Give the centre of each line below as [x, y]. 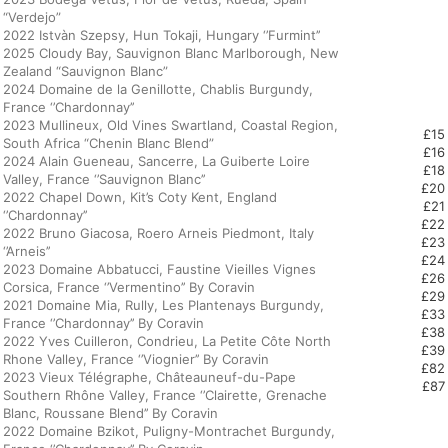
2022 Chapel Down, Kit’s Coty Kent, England [140, 197]
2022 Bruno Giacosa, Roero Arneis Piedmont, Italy [158, 233]
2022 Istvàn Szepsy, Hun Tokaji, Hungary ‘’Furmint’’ [161, 35]
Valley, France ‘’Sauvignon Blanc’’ [104, 179]
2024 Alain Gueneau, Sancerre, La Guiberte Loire [156, 161]
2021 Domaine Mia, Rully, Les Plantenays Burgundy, [163, 305]
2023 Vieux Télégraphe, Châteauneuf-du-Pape [149, 377]
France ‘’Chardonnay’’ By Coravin [103, 323]
